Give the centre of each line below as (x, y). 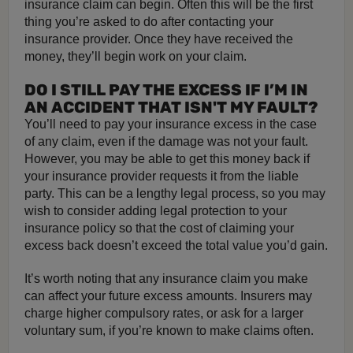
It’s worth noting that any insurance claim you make (166, 279)
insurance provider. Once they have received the (159, 39)
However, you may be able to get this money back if (167, 159)
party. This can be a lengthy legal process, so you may (175, 193)
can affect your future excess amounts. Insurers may (168, 296)
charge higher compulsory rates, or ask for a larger (164, 313)
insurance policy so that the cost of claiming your (159, 228)
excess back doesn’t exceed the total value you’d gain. (176, 245)
